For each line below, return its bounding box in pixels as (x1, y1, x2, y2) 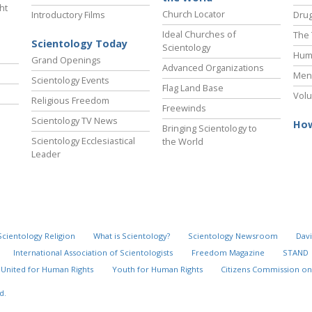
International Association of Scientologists (13, 247, 173, 258)
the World (162, 135, 203, 148)
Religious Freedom (31, 94, 109, 107)
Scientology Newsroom (187, 231, 278, 242)
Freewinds (162, 102, 206, 115)
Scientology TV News (31, 114, 118, 127)
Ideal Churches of (162, 28, 236, 41)
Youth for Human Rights (111, 264, 203, 275)
